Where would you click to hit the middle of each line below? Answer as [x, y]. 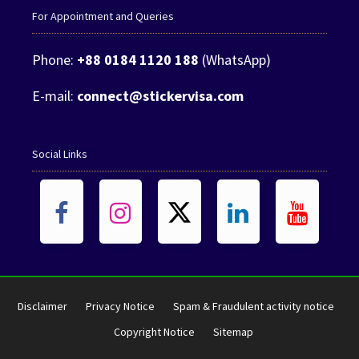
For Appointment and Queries [103, 16]
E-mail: [54, 96]
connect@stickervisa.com [160, 96]
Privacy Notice [120, 307]
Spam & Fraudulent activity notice [253, 307]
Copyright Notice [154, 332]
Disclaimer [42, 307]
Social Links [60, 154]
